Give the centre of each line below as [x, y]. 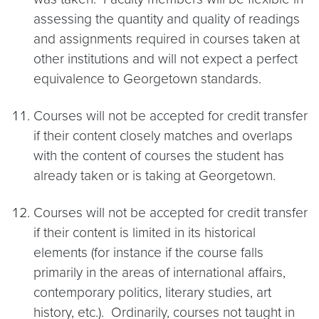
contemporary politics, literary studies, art [152, 292]
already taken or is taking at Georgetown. [155, 176]
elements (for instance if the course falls [148, 252]
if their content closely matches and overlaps [163, 136]
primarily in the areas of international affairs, [159, 272]
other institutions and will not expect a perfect [166, 59]
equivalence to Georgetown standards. [147, 79]
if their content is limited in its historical [145, 232]
